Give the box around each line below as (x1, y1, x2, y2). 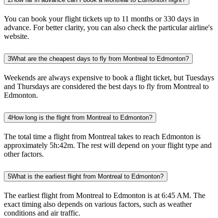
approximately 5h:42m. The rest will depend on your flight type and (4, 141, 212, 149)
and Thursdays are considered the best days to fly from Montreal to (4, 82, 209, 91)
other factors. (4, 149, 44, 158)
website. (4, 32, 29, 41)
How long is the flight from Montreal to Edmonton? (11, 114, 152, 121)
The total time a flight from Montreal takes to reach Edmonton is (4, 132, 200, 141)
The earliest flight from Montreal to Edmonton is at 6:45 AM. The (4, 191, 205, 200)
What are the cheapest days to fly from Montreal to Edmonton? (11, 55, 189, 63)
